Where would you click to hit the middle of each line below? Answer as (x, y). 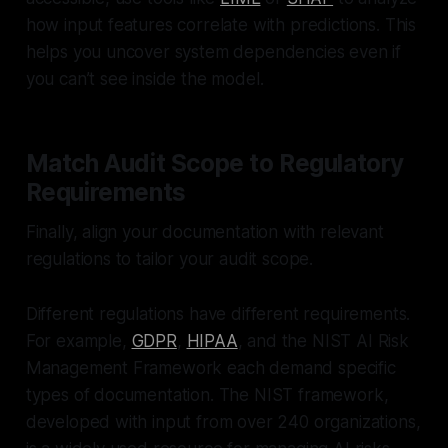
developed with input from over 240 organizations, (223, 421)
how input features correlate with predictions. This (221, 24)
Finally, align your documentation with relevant (204, 231)
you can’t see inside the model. (144, 78)
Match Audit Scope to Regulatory (214, 162)
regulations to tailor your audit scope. (169, 258)
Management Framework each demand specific (210, 367)
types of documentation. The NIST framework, (207, 394)
